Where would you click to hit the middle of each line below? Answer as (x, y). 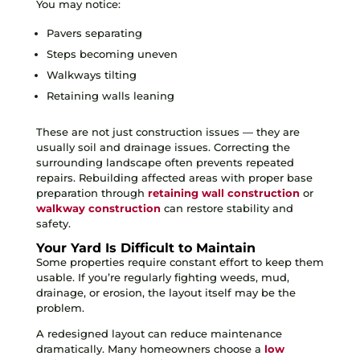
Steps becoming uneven (112, 53)
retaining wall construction (223, 192)
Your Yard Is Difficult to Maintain (145, 247)
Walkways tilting (91, 74)
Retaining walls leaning (110, 95)
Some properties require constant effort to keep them (180, 262)
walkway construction (98, 208)
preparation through (92, 192)
